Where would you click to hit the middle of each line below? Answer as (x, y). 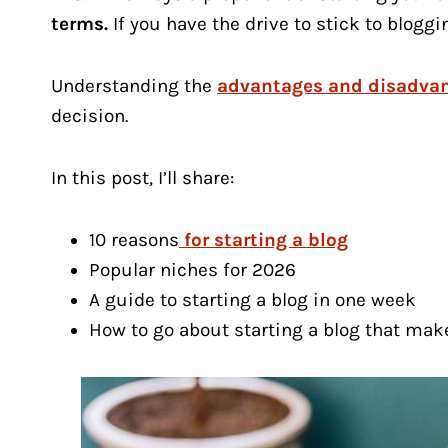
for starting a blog (263, 240)
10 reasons (134, 240)
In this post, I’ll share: (142, 178)
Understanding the (134, 86)
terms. (79, 24)
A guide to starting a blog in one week (252, 300)
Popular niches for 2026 (192, 270)
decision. (89, 116)
